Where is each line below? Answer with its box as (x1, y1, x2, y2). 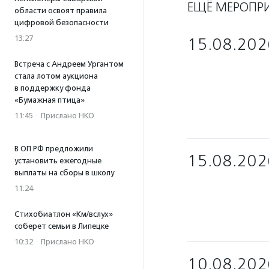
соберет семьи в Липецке (14, 222, 109, 231)
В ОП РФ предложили (14, 144, 93, 153)
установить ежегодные (14, 156, 101, 165)
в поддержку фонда (14, 83, 91, 92)
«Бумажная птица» (14, 95, 85, 104)
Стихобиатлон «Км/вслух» (14, 210, 113, 219)
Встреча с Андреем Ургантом (14, 59, 124, 68)
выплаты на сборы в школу (14, 168, 114, 177)
